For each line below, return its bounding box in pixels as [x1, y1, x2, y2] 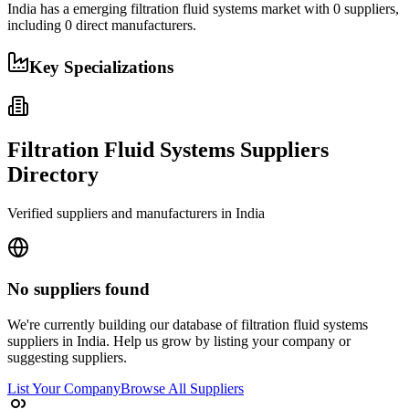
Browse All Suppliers [121, 380, 244, 396]
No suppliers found [7, 279, 150, 299]
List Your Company [7, 380, 121, 396]
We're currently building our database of [7, 316, 241, 332]
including [7, 17, 65, 34]
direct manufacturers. [72, 17, 196, 34]
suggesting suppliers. [7, 349, 127, 365]
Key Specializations [29, 57, 173, 77]
